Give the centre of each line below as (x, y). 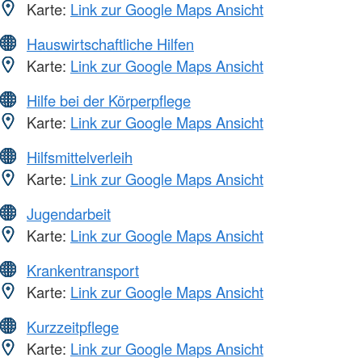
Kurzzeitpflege (73, 327)
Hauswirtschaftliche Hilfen (110, 44)
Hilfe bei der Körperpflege (109, 101)
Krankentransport (83, 270)
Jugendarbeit (69, 214)
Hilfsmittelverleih (80, 157)
